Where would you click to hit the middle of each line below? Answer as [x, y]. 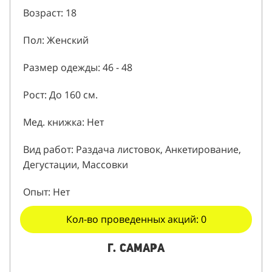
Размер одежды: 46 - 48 [78, 68]
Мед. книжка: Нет [63, 122]
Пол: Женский [56, 40]
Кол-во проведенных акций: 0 [136, 219]
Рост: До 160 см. [60, 95]
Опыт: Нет [46, 192]
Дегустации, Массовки [76, 165]
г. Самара [136, 248]
